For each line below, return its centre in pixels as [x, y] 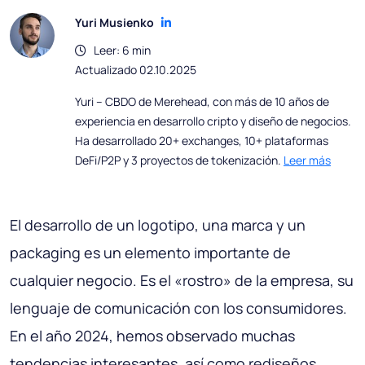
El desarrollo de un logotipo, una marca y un [158, 225]
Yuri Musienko [114, 23]
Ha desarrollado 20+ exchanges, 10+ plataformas [202, 141]
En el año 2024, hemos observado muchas [152, 336]
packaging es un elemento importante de [150, 253]
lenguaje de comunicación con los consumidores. [178, 308]
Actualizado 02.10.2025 [136, 70]
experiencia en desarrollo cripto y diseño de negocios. [213, 121]
